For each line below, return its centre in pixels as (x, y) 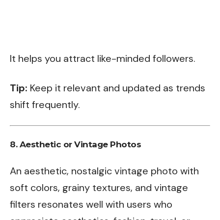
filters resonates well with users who (91, 204)
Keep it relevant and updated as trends (116, 88)
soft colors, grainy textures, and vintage (99, 188)
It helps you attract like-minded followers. (103, 58)
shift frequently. (45, 104)
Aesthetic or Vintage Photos (80, 144)
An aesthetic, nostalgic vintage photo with (104, 171)
